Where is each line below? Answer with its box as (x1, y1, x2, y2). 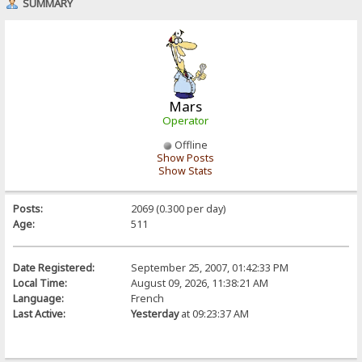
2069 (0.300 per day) (130, 201, 225, 216)
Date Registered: (13, 260, 95, 275)
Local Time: (13, 276, 68, 290)
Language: (13, 291, 65, 305)
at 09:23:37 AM (178, 306, 249, 321)
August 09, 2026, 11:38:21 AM (130, 276, 268, 290)
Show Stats (158, 163, 213, 178)
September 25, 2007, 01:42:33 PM (130, 260, 288, 275)
